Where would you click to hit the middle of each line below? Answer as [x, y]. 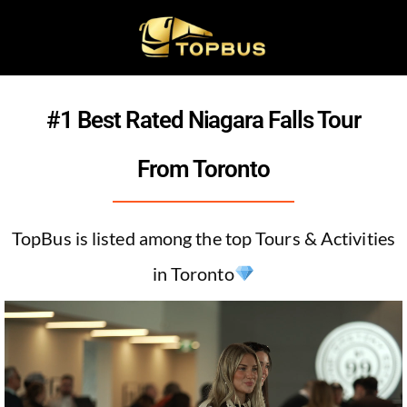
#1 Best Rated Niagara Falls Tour [203, 120]
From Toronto [203, 169]
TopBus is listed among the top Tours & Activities [203, 238]
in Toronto [193, 273]
